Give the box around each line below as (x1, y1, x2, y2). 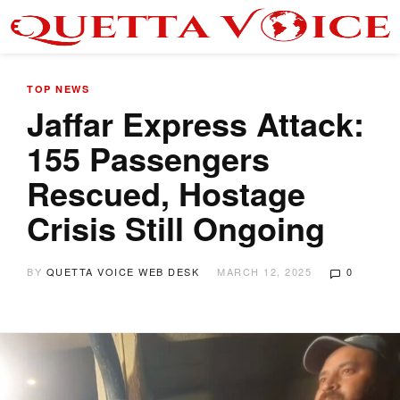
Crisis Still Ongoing (27, 204, 325, 251)
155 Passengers (27, 135, 270, 181)
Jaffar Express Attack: (27, 100, 364, 146)
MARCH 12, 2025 (217, 264, 312, 279)
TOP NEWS (27, 82, 89, 96)
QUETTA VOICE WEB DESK (46, 264, 199, 279)
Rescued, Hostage (27, 170, 305, 216)
